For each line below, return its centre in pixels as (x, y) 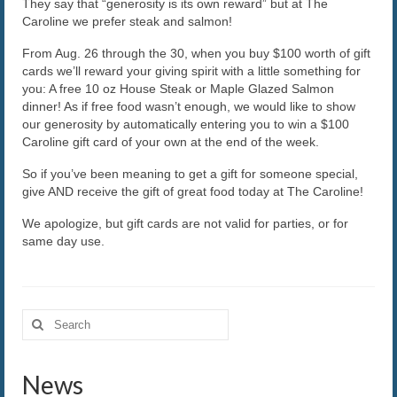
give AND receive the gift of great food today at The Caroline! (193, 191)
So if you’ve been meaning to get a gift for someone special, (190, 174)
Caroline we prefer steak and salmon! (127, 21)
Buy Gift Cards (90, 71)
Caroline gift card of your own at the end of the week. (171, 142)
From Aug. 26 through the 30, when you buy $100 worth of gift (196, 53)
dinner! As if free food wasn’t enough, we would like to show (189, 106)
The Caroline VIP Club (112, 35)
